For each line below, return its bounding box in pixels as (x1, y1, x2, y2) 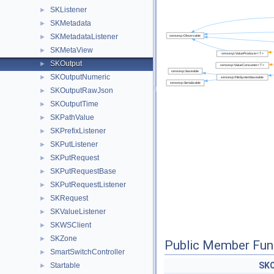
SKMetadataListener (50, 32, 118, 41)
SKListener (50, 6, 87, 14)
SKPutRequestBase (50, 167, 116, 176)
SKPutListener (50, 140, 98, 149)
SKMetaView (50, 46, 93, 54)
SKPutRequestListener (50, 180, 126, 189)
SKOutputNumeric (50, 73, 110, 81)
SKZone (50, 234, 77, 243)
